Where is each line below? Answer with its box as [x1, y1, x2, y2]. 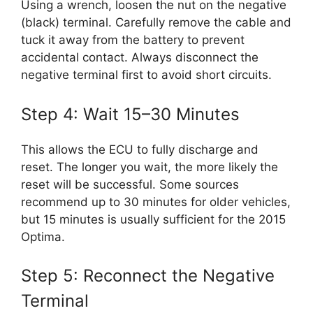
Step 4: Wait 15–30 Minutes [21, 103, 240, 124]
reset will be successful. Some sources [21, 177, 239, 191]
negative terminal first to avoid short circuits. [21, 68, 272, 82]
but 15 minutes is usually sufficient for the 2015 [21, 212, 286, 226]
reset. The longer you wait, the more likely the [21, 159, 278, 174]
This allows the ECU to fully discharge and [21, 142, 259, 156]
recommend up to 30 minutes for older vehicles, [21, 194, 291, 209]
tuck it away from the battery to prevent [21, 33, 245, 48]
